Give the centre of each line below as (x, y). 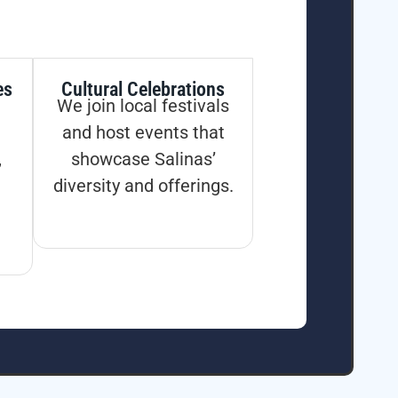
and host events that (143, 133)
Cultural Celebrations (143, 90)
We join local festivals (143, 106)
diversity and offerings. (143, 186)
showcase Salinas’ (143, 159)
